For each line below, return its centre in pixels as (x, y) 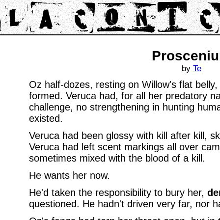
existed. (46, 118)
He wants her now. (69, 175)
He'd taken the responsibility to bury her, (118, 192)
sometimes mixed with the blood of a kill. (117, 158)
